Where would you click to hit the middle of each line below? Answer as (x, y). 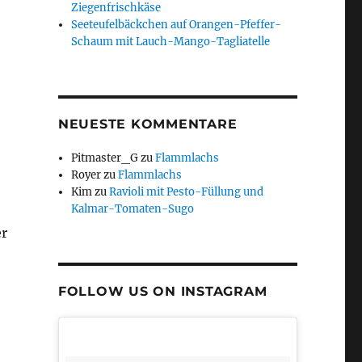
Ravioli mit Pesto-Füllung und (187, 192)
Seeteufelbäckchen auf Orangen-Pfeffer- (177, 24)
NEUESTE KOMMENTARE (147, 124)
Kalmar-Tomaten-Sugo (133, 208)
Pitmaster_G (105, 158)
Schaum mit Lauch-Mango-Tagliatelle (171, 41)
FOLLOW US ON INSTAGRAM (162, 291)
